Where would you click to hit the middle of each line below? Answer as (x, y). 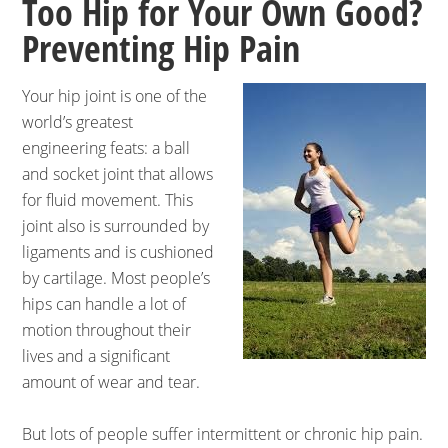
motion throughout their (107, 330)
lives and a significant (96, 356)
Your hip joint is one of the (115, 96)
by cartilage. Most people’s (116, 278)
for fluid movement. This (108, 200)
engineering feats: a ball (106, 148)
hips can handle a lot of (104, 304)
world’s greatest (78, 122)
